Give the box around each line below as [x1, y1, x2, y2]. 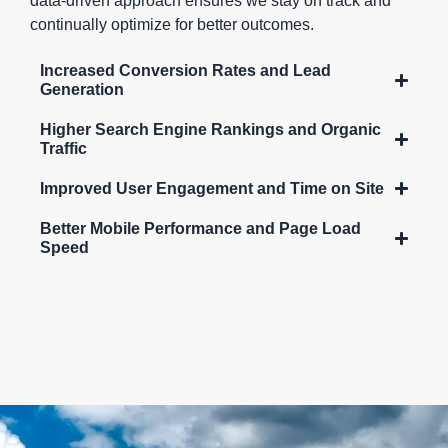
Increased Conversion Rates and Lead [40, 62, 331, 79]
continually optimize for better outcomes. [30, 15, 314, 33]
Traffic [40, 140, 87, 157]
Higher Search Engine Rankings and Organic [40, 121, 381, 138]
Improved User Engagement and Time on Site [40, 180, 384, 197]
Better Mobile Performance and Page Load [40, 220, 361, 237]
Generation [40, 81, 124, 98]
